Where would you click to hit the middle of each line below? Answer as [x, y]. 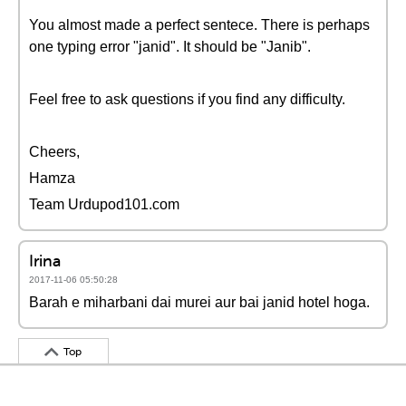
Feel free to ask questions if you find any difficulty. [187, 99]
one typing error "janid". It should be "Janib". [170, 47]
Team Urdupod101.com [104, 204]
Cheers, [54, 152]
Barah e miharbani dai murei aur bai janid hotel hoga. [199, 302]
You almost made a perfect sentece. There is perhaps [199, 25]
